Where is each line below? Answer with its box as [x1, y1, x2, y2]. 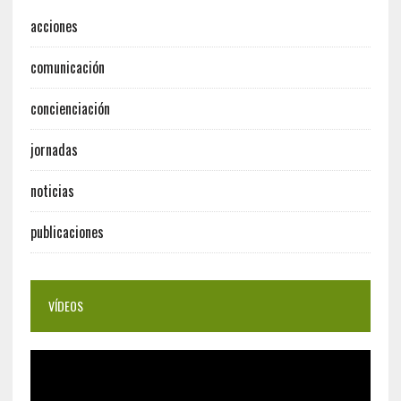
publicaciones [30, 221, 104, 243]
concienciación [30, 98, 110, 120]
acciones [30, 15, 78, 38]
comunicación [30, 56, 105, 79]
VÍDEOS [47, 296, 83, 316]
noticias [30, 180, 74, 202]
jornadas [30, 139, 78, 161]
